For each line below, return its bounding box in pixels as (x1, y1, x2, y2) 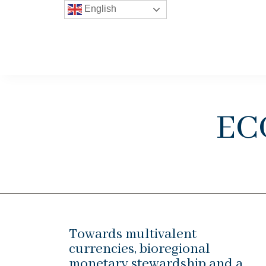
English (81, 4, 116, 14)
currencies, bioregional (69, 240, 210, 258)
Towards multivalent (69, 225, 197, 243)
